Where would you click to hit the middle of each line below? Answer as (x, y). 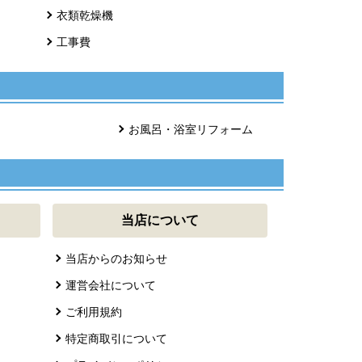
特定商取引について (116, 339)
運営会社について (110, 286)
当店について (160, 221)
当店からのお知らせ (116, 259)
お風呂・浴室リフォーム (190, 130)
